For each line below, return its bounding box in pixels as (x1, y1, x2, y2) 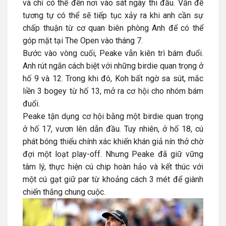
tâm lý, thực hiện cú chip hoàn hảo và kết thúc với (23, 162, 203, 172)
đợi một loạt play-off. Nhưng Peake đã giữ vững (23, 149, 203, 159)
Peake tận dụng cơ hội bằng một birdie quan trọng (23, 111, 203, 122)
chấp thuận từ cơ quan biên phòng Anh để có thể (23, 23, 203, 33)
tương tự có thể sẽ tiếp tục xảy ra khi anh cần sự (23, 11, 203, 21)
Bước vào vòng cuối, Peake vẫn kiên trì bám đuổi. (23, 48, 203, 59)
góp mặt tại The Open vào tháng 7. (23, 36, 143, 46)
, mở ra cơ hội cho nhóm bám (99, 86, 204, 96)
